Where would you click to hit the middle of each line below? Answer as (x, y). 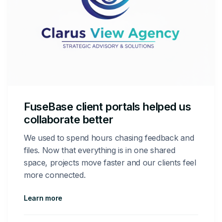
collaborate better (69, 119)
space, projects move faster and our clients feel (110, 163)
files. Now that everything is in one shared (100, 150)
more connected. (55, 175)
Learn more (43, 198)
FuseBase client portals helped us (108, 107)
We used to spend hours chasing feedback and (109, 138)
